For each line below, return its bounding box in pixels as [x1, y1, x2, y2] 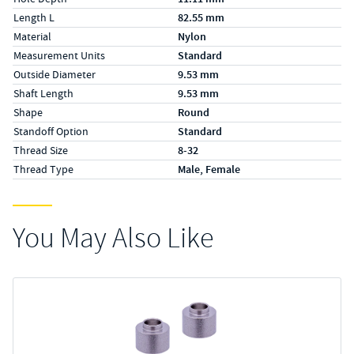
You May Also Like [13, 220, 213, 256]
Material [13, 29, 51, 43]
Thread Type [13, 162, 73, 176]
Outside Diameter [13, 67, 96, 81]
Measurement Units [13, 48, 105, 62]
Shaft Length [13, 86, 73, 100]
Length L [13, 10, 55, 24]
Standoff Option [13, 124, 88, 138]
